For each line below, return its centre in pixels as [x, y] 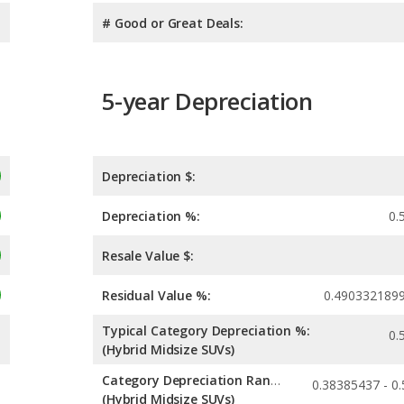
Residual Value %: [156, 296]
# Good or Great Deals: [173, 23]
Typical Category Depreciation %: [206, 331]
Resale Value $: [148, 256]
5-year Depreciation [207, 101]
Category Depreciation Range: [275, 381]
